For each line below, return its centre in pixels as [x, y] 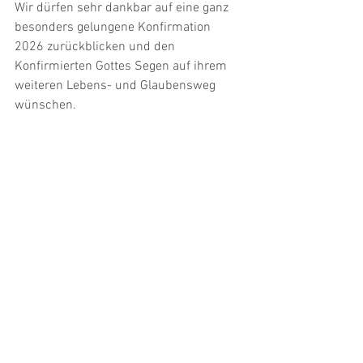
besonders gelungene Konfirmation [114, 28]
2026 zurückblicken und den [96, 47]
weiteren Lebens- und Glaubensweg [117, 86]
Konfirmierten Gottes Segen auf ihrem [122, 66]
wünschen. [45, 105]
